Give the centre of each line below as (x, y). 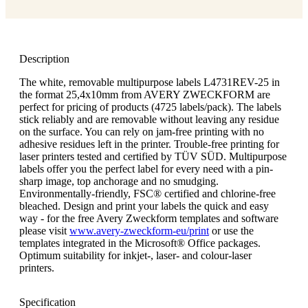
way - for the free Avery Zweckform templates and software (149, 218)
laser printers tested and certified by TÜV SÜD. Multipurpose (153, 156)
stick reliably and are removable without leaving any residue (149, 119)
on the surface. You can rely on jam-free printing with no (142, 131)
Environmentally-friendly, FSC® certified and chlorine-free (147, 193)
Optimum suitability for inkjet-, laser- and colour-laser (135, 255)
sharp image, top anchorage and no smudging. (119, 181)
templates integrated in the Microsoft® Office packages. (140, 243)
